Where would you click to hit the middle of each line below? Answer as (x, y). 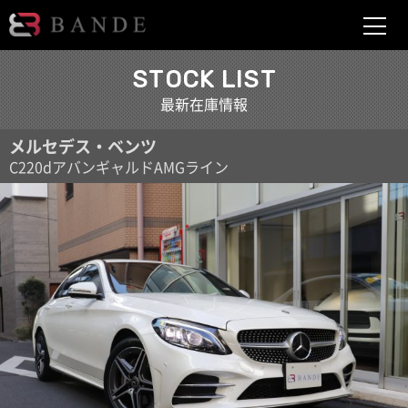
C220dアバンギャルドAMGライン (119, 167)
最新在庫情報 (204, 104)
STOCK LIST (204, 80)
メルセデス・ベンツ (83, 146)
